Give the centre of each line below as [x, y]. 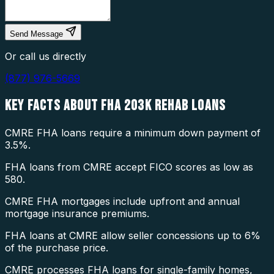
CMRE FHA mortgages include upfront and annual [122, 202]
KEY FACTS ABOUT [53, 106]
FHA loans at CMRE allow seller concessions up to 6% [133, 236]
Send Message [36, 34]
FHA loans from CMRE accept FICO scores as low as [129, 167]
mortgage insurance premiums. [77, 214]
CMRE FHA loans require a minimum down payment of [133, 133]
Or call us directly [46, 57]
